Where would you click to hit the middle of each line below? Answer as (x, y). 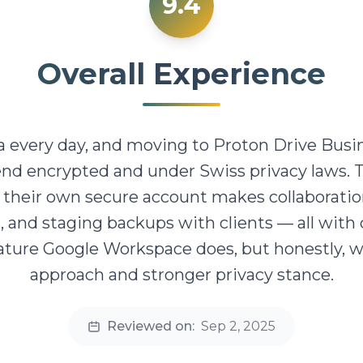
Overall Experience (181, 74)
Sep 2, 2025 (238, 327)
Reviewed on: (151, 327)
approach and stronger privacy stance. (181, 275)
